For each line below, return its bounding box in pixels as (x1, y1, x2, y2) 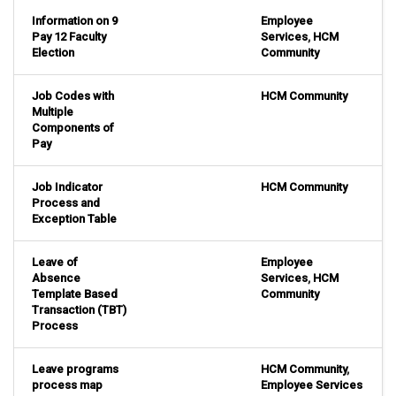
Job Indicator (32, 180, 103, 194)
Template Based (32, 287, 118, 301)
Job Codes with (32, 89, 114, 103)
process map (32, 378, 103, 392)
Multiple (32, 105, 73, 119)
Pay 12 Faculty (32, 30, 106, 44)
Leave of (32, 255, 78, 270)
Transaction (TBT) (32, 303, 126, 317)
